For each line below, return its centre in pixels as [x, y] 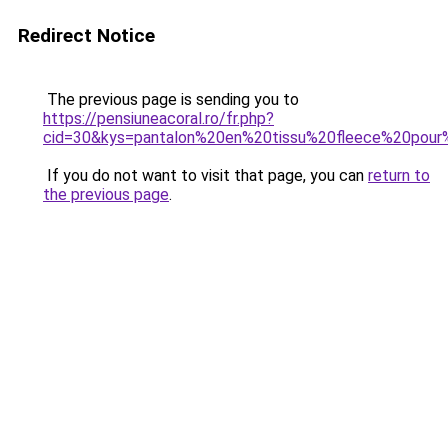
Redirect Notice [86, 35]
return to [399, 175]
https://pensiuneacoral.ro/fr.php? [158, 118]
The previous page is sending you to [171, 99]
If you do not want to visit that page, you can [205, 175]
